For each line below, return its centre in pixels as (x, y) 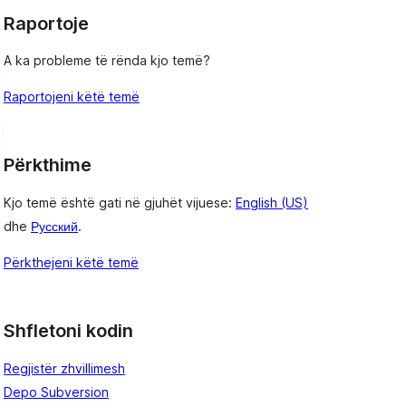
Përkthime (48, 165)
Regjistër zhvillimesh (64, 368)
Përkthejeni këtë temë (71, 263)
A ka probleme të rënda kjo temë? (107, 61)
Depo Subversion (56, 391)
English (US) (272, 203)
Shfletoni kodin (68, 331)
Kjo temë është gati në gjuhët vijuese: (120, 203)
